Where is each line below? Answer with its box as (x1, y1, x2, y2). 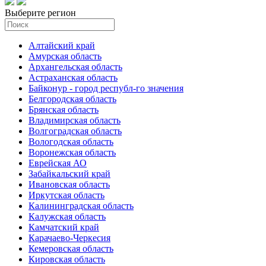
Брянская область (28, 104, 99, 115)
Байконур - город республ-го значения (28, 83, 183, 93)
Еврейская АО (28, 158, 87, 168)
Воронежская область (28, 147, 116, 157)
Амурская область (28, 51, 102, 61)
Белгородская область (28, 94, 116, 104)
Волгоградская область (28, 126, 122, 136)
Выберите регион (5, 8, 76, 18)
